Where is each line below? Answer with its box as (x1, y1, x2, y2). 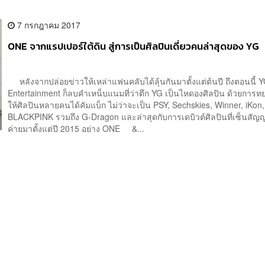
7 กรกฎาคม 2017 (15, 18, 81, 31)
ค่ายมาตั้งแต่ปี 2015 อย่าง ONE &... (8, 122, 145, 134)
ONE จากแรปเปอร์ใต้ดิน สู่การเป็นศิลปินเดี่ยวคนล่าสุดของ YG (8, 38, 260, 54)
